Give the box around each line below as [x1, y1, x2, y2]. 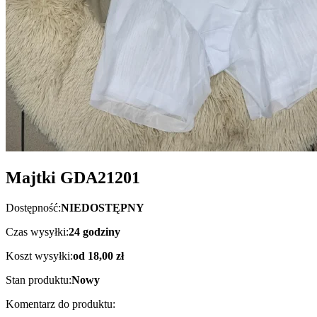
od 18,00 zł [73, 250, 124, 263]
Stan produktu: [6, 274, 71, 287]
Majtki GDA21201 [6, 168, 140, 188]
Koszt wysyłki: [6, 250, 73, 263]
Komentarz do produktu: [6, 298, 115, 311]
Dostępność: [6, 202, 61, 214]
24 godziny [69, 226, 120, 238]
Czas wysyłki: [6, 226, 69, 238]
